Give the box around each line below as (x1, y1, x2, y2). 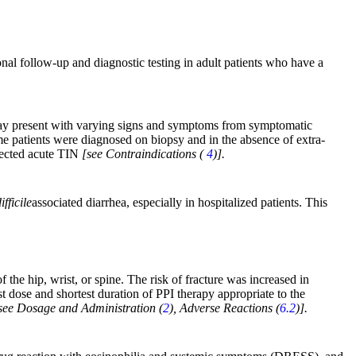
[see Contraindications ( (82, 146, 207, 161)
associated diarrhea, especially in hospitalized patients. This (32, 195, 327, 209)
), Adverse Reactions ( (169, 300, 280, 315)
